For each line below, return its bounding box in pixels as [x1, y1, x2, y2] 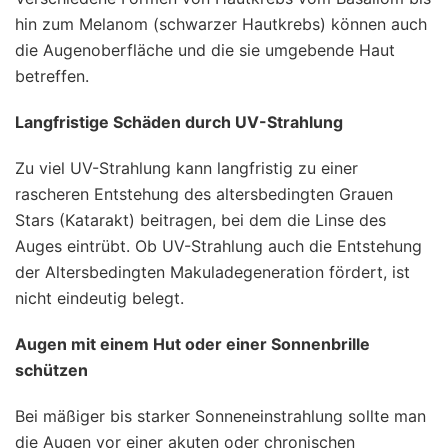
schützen [15, 359, 88, 380]
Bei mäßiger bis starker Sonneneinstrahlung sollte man [15, 405, 426, 426]
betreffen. [15, 65, 89, 86]
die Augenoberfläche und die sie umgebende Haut [15, 39, 395, 60]
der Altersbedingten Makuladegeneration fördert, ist [15, 261, 410, 282]
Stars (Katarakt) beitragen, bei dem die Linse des [15, 209, 386, 230]
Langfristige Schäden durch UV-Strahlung [15, 111, 343, 132]
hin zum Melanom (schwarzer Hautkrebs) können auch [15, 13, 427, 34]
